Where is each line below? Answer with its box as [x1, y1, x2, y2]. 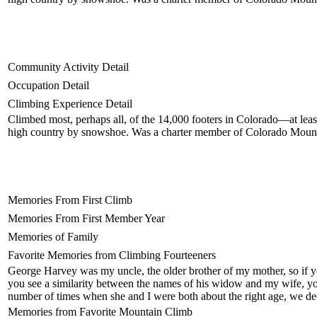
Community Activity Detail [8, 60, 129, 73]
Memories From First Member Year [8, 212, 165, 224]
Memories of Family [8, 230, 98, 243]
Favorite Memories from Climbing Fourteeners [8, 248, 216, 261]
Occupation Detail [8, 79, 89, 91]
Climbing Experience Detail [8, 97, 132, 110]
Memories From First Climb [8, 193, 132, 206]
